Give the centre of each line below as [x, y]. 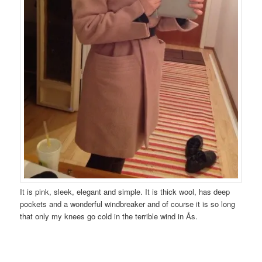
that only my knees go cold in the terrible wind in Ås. [109, 216]
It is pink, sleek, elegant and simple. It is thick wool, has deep [125, 192]
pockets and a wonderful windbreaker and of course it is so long [128, 204]
